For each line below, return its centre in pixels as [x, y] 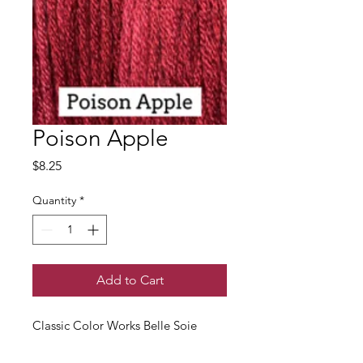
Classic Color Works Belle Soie [115, 326]
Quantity [54, 201]
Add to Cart [130, 280]
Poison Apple [100, 139]
